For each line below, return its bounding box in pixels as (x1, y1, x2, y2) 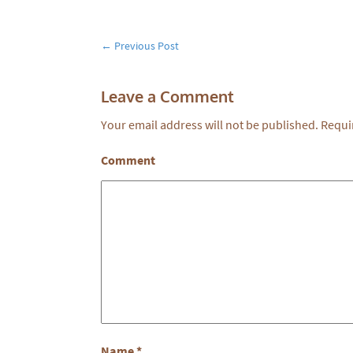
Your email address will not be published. (101, 117, 318, 132)
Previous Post (112, 39, 179, 53)
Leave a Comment (101, 86, 234, 106)
